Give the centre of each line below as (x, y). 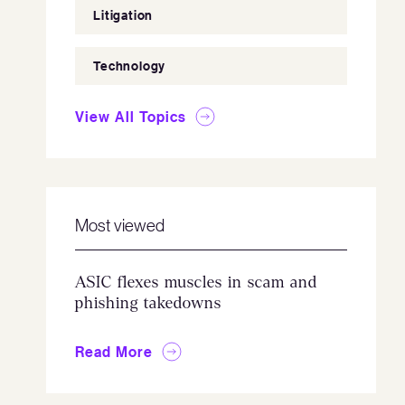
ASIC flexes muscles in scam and (197, 283)
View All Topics (131, 117)
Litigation (123, 15)
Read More (114, 352)
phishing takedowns (149, 303)
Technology (130, 66)
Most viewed (120, 225)
